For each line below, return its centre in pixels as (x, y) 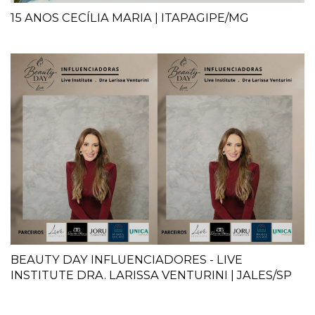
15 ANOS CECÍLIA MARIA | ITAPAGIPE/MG (130, 18)
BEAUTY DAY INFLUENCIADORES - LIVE (127, 260)
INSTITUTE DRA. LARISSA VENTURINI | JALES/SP (151, 275)
